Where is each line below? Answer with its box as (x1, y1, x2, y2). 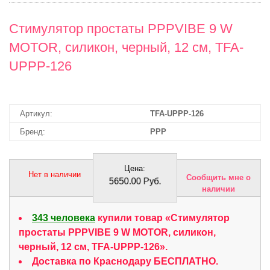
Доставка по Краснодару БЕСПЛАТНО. (32, 256, 218, 266)
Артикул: (19, 109, 52, 118)
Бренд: (19, 127, 45, 136)
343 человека (32, 213, 95, 223)
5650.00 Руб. (109, 176, 161, 186)
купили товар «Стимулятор (95, 213, 230, 223)
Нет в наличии (28, 170, 81, 179)
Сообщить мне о (186, 173, 251, 182)
